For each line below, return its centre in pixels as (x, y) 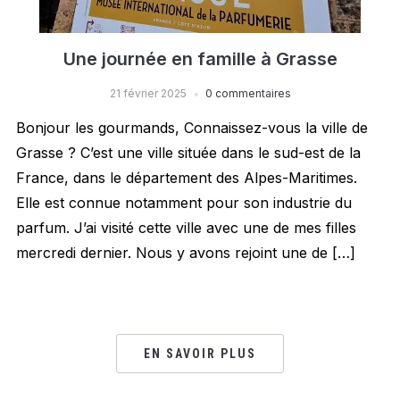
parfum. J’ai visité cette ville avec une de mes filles (186, 228)
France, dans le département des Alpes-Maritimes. (186, 178)
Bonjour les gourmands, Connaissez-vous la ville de (192, 128)
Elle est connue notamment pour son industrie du (183, 203)
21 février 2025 (148, 94)
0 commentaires (248, 94)
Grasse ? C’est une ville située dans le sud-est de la (188, 153)
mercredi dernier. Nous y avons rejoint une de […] (185, 253)
